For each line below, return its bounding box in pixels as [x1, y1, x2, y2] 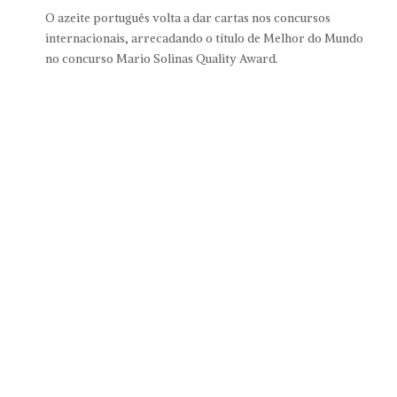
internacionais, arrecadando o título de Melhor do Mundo [44, 31, 363, 47]
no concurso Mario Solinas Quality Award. [44, 51, 278, 67]
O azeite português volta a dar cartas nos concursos [44, 11, 331, 27]
